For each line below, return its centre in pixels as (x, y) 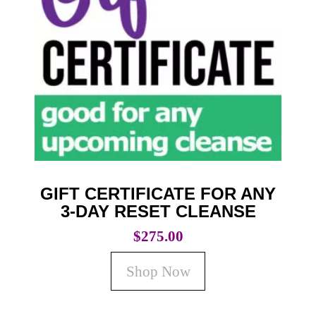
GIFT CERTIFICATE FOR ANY (158, 194)
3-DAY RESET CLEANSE (158, 212)
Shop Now (158, 271)
